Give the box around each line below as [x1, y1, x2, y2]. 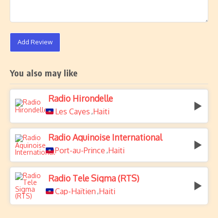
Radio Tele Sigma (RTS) [48, 173, 139, 183]
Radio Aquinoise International [48, 132, 162, 143]
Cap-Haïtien [55, 186, 96, 196]
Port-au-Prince [55, 145, 105, 155]
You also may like [10, 67, 78, 78]
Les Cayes [55, 107, 90, 116]
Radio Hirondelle [48, 93, 113, 104]
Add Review [18, 38, 53, 46]
